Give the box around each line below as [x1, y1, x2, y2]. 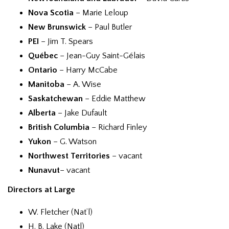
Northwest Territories [28, 151, 110, 161]
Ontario [28, 65, 57, 75]
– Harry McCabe [57, 65, 118, 75]
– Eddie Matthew [83, 94, 146, 103]
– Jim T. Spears [39, 36, 93, 46]
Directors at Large [8, 185, 75, 194]
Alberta [28, 108, 58, 118]
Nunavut [28, 165, 60, 175]
